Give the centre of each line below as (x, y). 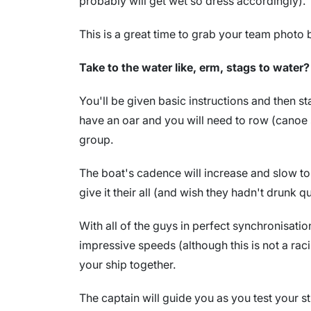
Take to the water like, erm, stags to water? (194, 67)
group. (96, 139)
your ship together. (127, 264)
